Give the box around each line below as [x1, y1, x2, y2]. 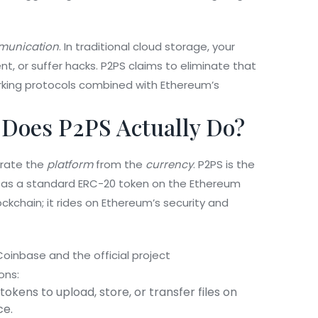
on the [149, 176, 190, 192]
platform [47, 157, 93, 172]
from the [93, 157, 146, 172]
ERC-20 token [78, 176, 149, 192]
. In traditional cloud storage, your [59, 39, 235, 55]
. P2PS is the [193, 157, 255, 172]
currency [146, 157, 193, 172]
